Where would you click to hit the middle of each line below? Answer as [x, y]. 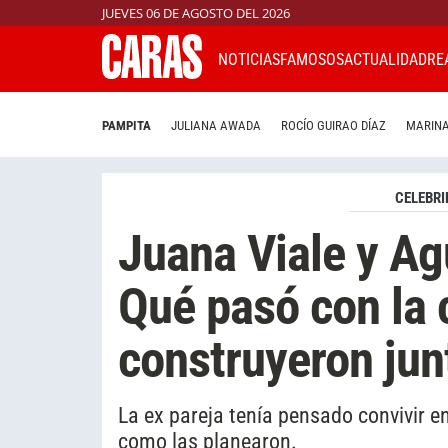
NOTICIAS [249, 59]
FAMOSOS [312, 59]
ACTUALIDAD [385, 59]
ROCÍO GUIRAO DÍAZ [333, 126]
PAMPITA [126, 126]
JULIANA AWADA [216, 126]
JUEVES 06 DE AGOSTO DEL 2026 [196, 13]
